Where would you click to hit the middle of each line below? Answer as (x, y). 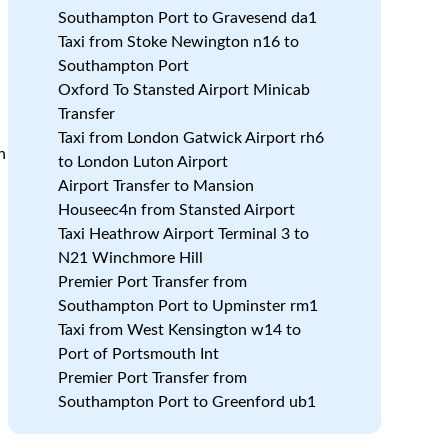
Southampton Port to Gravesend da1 (187, 18)
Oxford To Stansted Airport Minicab (183, 90)
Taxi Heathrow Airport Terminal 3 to (183, 234)
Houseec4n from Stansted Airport (176, 210)
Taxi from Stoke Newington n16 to (178, 42)
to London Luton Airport (142, 162)
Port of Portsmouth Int (138, 354)
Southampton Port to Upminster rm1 (187, 306)
